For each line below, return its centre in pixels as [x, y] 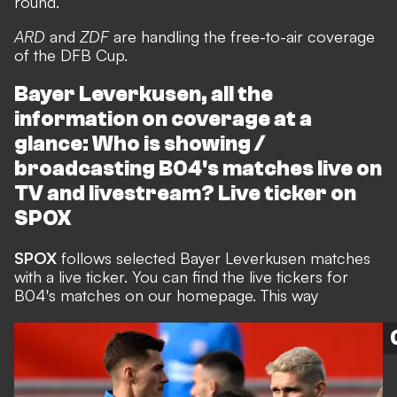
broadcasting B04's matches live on [198, 169]
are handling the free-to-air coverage [244, 37]
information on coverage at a [163, 120]
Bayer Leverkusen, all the [144, 95]
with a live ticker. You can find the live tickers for [181, 276]
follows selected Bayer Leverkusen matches [214, 257]
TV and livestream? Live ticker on [185, 194]
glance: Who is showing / [140, 144]
